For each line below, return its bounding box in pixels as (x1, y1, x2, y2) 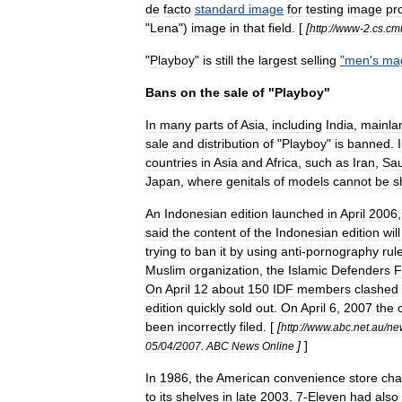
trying (145, 244, 177, 258)
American (216, 371, 270, 385)
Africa (266, 155, 298, 170)
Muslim (145, 263, 186, 277)
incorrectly (178, 319, 236, 334)
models (288, 174, 329, 188)
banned (347, 136, 390, 151)
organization (189, 263, 259, 277)
